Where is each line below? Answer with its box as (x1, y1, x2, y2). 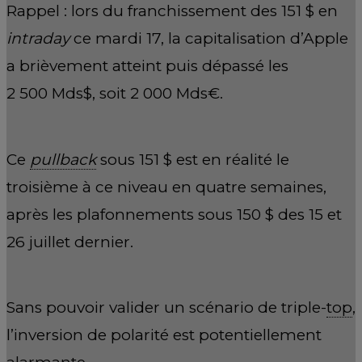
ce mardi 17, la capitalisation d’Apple (69, 29, 348, 48)
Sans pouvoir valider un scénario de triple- (6, 298, 326, 318)
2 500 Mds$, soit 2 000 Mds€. (6, 84, 223, 103)
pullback (30, 149, 96, 169)
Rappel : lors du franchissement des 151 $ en (6, 2, 338, 21)
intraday (6, 29, 69, 48)
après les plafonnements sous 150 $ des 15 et (6, 204, 342, 224)
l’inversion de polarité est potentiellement (6, 326, 322, 345)
